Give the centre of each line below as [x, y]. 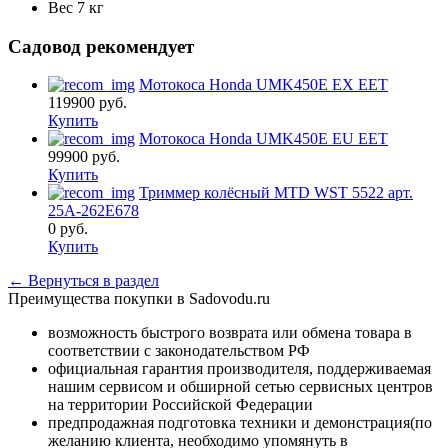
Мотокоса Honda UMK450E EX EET [263, 85]
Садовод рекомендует [101, 46]
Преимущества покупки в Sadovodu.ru [139, 299]
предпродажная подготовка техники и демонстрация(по [240, 423]
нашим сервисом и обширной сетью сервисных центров [240, 387]
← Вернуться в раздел [83, 281]
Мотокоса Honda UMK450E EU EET [263, 139]
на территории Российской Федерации [180, 405]
